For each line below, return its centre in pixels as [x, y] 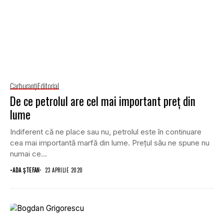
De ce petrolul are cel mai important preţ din [103, 101]
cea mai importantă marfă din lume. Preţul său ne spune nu [110, 142]
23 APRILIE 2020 [64, 170]
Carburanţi [24, 85]
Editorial [48, 85]
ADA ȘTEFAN [26, 170]
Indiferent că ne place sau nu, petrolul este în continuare [106, 131]
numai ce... [28, 153]
